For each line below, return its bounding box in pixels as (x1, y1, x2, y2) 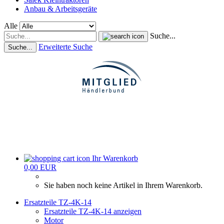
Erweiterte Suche (38, 42, 92, 51)
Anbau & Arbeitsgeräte (24, 4, 97, 13)
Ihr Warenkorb (92, 154, 138, 162)
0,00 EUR (24, 163, 56, 171)
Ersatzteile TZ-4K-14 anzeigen (44, 207, 141, 215)
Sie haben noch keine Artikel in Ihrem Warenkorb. (44, 181, 202, 189)
